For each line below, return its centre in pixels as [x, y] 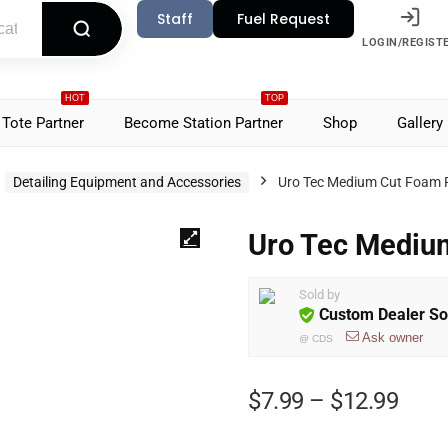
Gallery [420, 123]
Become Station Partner [203, 123]
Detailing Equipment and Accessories [127, 182]
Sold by [319, 294]
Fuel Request [284, 19]
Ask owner [392, 337]
